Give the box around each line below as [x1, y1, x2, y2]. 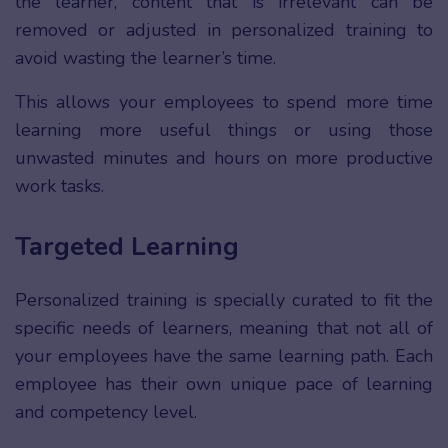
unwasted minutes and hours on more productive [15, 146, 433, 171]
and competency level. [15, 400, 202, 425]
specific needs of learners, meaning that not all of [15, 316, 433, 341]
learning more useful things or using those [15, 118, 433, 143]
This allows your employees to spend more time [15, 90, 433, 115]
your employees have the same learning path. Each [15, 344, 433, 369]
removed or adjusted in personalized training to [15, 18, 433, 43]
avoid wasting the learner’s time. [15, 46, 276, 71]
